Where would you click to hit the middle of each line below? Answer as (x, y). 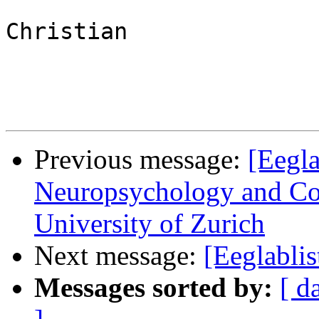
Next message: (119, 256)
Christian (67, 32)
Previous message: (141, 159)
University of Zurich (150, 224)
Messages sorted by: (153, 288)
